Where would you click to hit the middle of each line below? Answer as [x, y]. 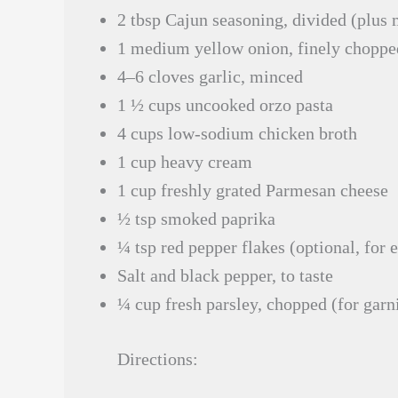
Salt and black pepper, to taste [225, 275]
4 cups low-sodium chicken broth [237, 133]
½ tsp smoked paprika [196, 219]
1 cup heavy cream [185, 162]
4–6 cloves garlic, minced [210, 76]
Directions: [158, 359]
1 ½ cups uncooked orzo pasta [225, 105]
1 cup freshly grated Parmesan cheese [253, 190]
